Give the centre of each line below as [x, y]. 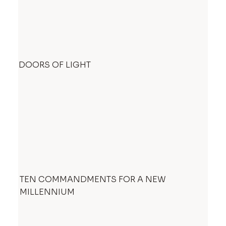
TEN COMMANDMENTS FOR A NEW [93, 179]
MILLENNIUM [47, 192]
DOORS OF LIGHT [54, 65]
